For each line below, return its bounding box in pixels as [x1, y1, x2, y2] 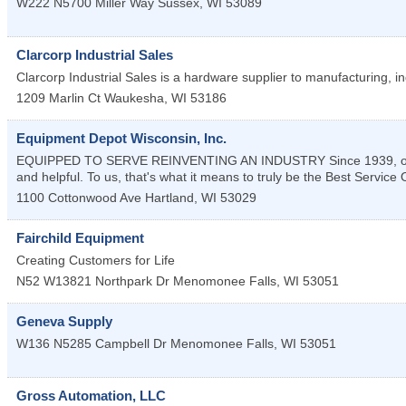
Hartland [145, 190, 194, 206]
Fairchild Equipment [16, 230, 144, 246]
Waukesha [104, 91, 164, 106]
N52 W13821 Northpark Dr [16, 274, 169, 289]
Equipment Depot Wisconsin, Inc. [16, 130, 227, 147]
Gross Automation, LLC [16, 388, 166, 404]
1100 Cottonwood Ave [16, 190, 141, 206]
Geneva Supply [16, 314, 112, 330]
